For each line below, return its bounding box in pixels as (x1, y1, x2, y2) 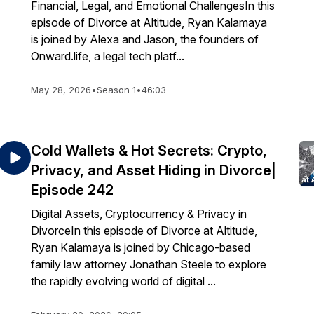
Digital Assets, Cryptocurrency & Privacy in (31, 207, 247, 221)
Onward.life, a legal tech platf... (31, 49, 184, 63)
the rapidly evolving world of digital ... (31, 274, 216, 288)
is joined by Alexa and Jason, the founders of (31, 32, 259, 46)
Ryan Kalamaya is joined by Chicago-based (31, 240, 250, 254)
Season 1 (97, 84, 136, 95)
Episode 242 (31, 182, 114, 198)
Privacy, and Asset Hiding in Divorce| (31, 162, 276, 179)
